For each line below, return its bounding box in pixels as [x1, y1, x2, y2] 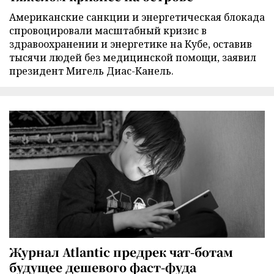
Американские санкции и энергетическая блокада [9, 10, 265, 24]
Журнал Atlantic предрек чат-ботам [9, 243, 233, 260]
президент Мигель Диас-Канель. [9, 64, 174, 78]
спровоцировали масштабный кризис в [9, 24, 207, 38]
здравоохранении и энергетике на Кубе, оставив [9, 37, 252, 51]
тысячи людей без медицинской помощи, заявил [9, 51, 256, 65]
